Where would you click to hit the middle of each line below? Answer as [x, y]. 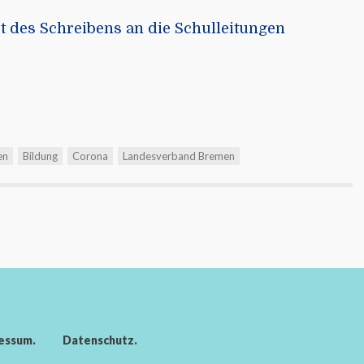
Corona [90, 156]
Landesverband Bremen [179, 156]
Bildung [40, 156]
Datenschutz [98, 340]
